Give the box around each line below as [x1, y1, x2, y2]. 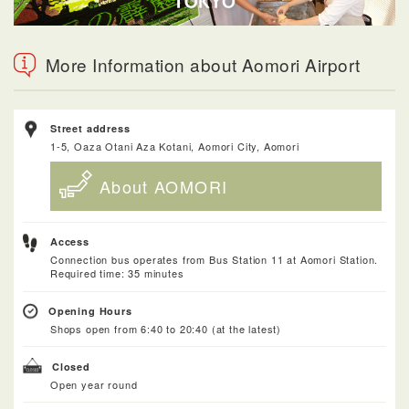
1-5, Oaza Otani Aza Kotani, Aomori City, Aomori [50, 139, 299, 154]
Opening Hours [48, 304, 132, 319]
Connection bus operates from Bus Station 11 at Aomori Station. [50, 252, 379, 267]
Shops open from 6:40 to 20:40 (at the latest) [50, 321, 282, 337]
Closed [52, 360, 90, 374]
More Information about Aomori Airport [46, 52, 361, 78]
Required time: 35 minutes [50, 266, 184, 281]
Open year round [50, 377, 138, 393]
